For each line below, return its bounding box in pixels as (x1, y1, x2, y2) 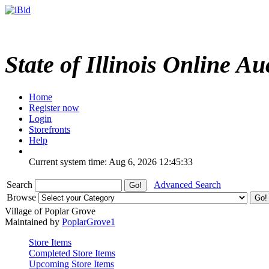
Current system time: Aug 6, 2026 (29, 156, 157, 167)
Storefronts (29, 124, 70, 134)
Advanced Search (154, 179, 221, 190)
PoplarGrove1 (62, 216, 115, 227)
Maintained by (5, 216, 62, 227)
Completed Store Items (29, 247, 115, 258)
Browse (7, 192, 38, 202)
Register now (29, 102, 79, 113)
